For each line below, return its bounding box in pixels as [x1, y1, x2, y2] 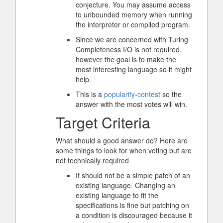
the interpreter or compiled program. [76, 19, 190, 29]
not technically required [56, 155, 129, 165]
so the [160, 89, 182, 99]
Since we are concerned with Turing [76, 34, 188, 44]
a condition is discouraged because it [76, 210, 192, 220]
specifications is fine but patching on [76, 200, 189, 210]
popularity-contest [104, 89, 160, 99]
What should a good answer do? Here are [56, 135, 188, 145]
